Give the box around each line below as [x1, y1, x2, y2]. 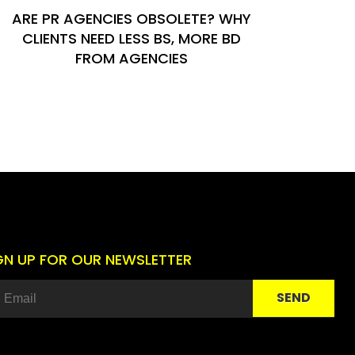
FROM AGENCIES [75, 48, 188, 68]
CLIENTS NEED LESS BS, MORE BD [22, 29, 241, 48]
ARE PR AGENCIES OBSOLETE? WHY [12, 9, 251, 29]
